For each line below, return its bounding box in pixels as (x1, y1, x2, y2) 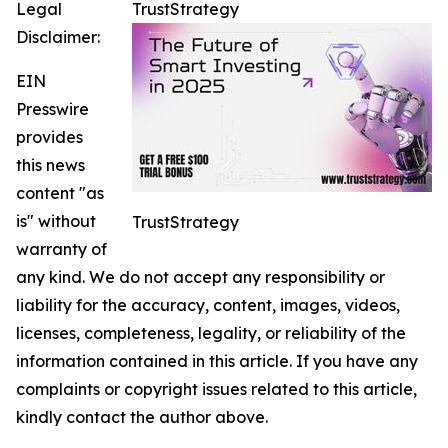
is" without (16, 211, 96, 231)
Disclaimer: (16, 27, 100, 47)
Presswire (16, 99, 89, 119)
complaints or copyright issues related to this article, (16, 379, 417, 399)
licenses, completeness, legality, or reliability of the (16, 323, 406, 343)
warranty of (16, 239, 107, 259)
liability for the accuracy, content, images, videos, (16, 295, 400, 315)
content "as (16, 183, 104, 203)
